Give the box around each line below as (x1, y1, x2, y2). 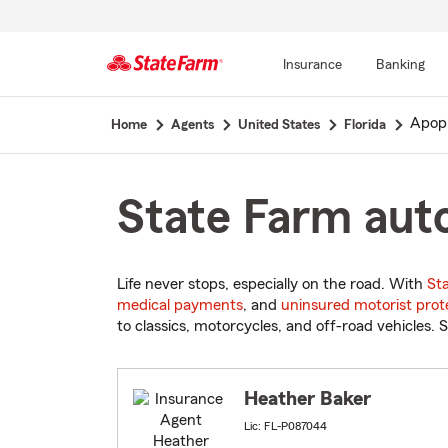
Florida (343, 118, 386, 132)
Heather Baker (244, 389, 371, 410)
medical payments (117, 297, 243, 314)
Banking (375, 58, 425, 72)
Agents (170, 118, 214, 132)
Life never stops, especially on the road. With (117, 276, 427, 293)
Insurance (282, 58, 342, 72)
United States (237, 118, 320, 132)
